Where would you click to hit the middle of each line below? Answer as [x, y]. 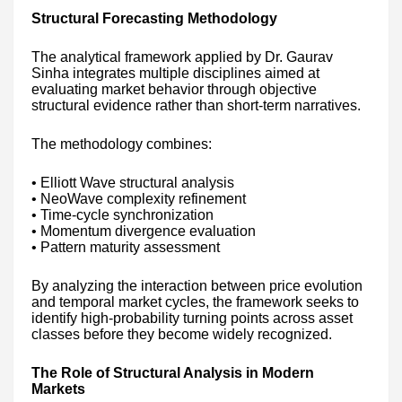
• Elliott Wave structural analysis [133, 182]
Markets [58, 389]
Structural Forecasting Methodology [154, 18]
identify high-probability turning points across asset [192, 318]
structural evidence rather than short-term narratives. [196, 105]
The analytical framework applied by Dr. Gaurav [182, 57]
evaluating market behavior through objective [174, 89]
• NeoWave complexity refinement [139, 198]
